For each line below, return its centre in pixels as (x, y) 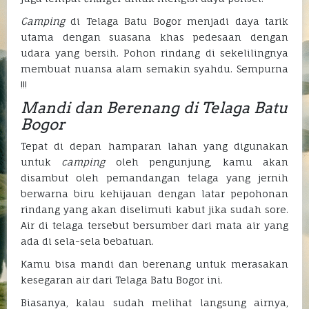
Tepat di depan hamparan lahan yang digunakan (154, 146)
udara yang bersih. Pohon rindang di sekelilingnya (154, 53)
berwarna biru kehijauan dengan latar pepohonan (154, 194)
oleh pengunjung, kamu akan (197, 162)
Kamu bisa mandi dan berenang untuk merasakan (154, 264)
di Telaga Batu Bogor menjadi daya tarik (177, 21)
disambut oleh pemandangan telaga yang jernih (154, 178)
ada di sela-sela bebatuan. (87, 241)
